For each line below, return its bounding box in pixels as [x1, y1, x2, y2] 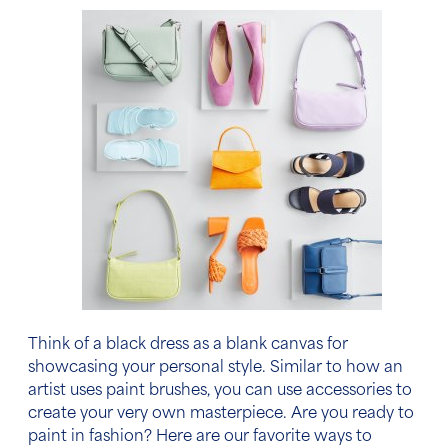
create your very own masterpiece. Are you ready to [28, 407, 414, 423]
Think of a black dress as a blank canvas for [28, 338, 348, 354]
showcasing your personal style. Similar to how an [28, 361, 403, 377]
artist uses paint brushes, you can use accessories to [28, 384, 412, 400]
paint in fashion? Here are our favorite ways [28, 430, 356, 446]
